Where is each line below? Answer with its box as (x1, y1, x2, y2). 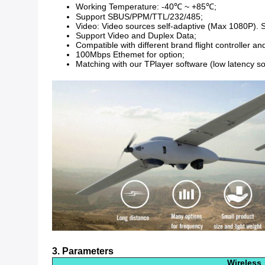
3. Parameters (52, 246, 114, 256)
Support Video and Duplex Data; (76, 31, 196, 40)
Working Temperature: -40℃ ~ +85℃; (76, 2, 216, 11)
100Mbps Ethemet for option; (76, 50, 185, 59)
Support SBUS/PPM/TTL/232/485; (76, 12, 203, 21)
